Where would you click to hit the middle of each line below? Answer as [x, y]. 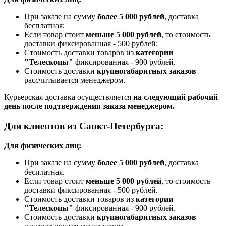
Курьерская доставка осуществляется [69, 97]
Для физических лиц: [43, 145]
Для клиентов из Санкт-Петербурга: [84, 126]
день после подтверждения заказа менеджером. [89, 106]
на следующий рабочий [176, 97]
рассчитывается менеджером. [75, 80]
